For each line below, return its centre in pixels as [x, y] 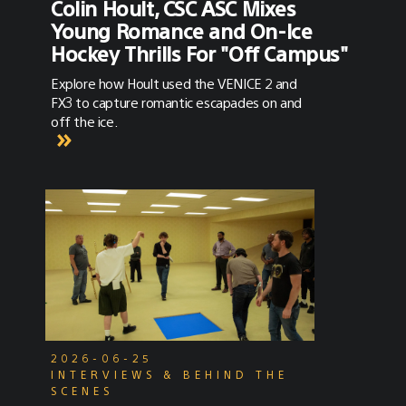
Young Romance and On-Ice [182, 31]
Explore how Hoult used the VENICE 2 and [174, 83]
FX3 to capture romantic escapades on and [176, 102]
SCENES [82, 391]
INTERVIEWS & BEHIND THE [169, 375]
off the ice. [84, 121]
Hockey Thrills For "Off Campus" [199, 53]
